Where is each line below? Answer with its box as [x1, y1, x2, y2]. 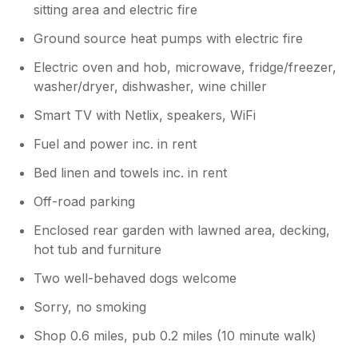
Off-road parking [34, 193, 136, 209]
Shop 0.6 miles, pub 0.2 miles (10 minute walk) [34, 327, 317, 344]
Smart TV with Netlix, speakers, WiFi [34, 106, 257, 123]
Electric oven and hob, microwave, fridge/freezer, [34, 58, 337, 75]
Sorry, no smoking [34, 298, 147, 315]
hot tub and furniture [34, 241, 162, 257]
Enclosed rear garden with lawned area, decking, [34, 221, 331, 238]
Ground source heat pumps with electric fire [34, 30, 304, 46]
